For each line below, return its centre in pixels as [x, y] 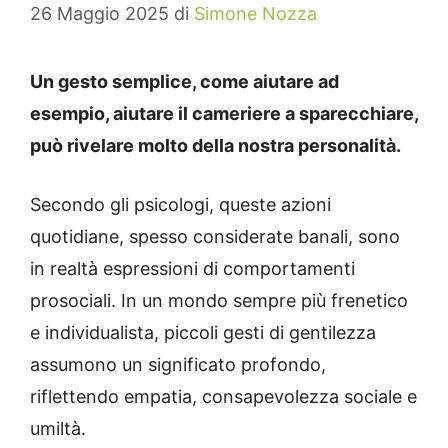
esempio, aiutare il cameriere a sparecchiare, [224, 114]
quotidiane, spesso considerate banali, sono [215, 237]
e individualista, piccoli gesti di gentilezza [203, 333]
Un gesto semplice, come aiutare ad [184, 82]
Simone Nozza [255, 14]
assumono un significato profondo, [178, 365]
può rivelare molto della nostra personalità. [215, 146]
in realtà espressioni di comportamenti [192, 269]
